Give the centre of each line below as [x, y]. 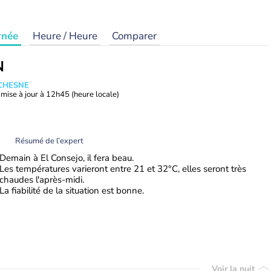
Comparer [134, 36]
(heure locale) [95, 94]
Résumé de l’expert [49, 141]
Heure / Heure [65, 36]
